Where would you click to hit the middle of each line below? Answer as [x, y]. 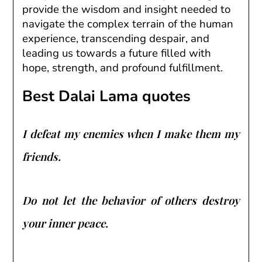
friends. [42, 156]
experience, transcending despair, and [116, 38]
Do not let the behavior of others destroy [131, 200]
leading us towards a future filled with [117, 53]
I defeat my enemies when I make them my [131, 133]
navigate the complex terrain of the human [128, 24]
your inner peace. [65, 223]
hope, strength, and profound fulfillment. [123, 68]
